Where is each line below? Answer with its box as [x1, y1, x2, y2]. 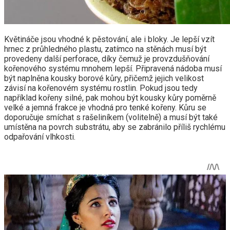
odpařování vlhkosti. [4, 131, 75, 142]
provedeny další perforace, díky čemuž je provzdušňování [4, 53, 209, 64]
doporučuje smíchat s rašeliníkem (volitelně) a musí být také [4, 112, 218, 122]
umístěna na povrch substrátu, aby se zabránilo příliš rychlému [4, 122, 225, 132]
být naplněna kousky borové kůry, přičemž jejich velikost [4, 73, 204, 83]
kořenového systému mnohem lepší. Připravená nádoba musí [4, 63, 222, 73]
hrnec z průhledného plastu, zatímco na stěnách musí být [4, 44, 206, 54]
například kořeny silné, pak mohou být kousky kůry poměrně [4, 92, 216, 103]
